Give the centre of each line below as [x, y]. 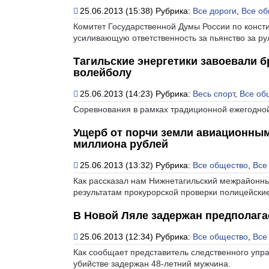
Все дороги [215, 11]
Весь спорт [214, 93]
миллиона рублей [121, 144]
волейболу [102, 72]
